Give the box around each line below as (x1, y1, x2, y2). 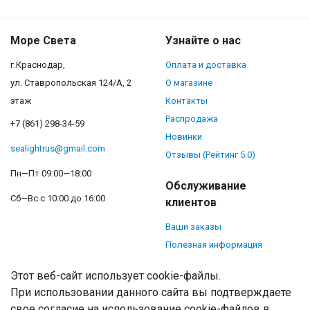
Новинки (165, 131, 202, 142)
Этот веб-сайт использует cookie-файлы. (10, 268, 221, 282)
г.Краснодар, (10, 59, 65, 70)
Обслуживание (165, 179, 246, 192)
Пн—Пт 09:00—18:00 (10, 167, 91, 179)
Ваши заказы (165, 221, 221, 232)
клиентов (165, 195, 217, 209)
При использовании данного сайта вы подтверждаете (10, 285, 291, 299)
